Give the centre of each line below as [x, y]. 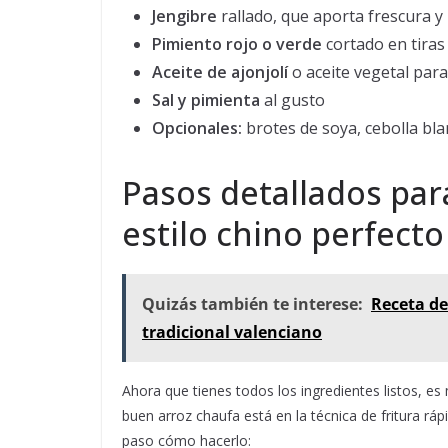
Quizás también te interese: [252, 304]
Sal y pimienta [206, 100]
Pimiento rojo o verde [237, 44]
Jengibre [184, 16]
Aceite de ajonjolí [220, 72]
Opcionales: [197, 128]
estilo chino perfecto [283, 233]
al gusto [292, 100]
